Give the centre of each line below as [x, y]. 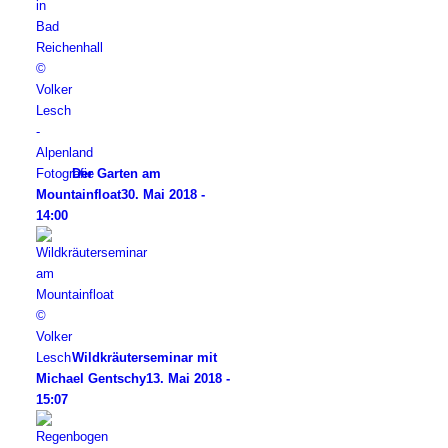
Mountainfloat [79, 195]
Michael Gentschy [91, 379]
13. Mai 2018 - [188, 379]
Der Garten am [117, 174]
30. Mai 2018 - [163, 195]
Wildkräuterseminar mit [145, 358]
